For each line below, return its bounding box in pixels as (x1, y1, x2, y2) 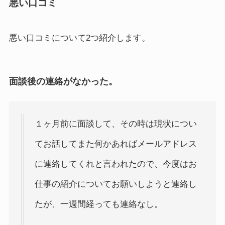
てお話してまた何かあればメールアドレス (34, 139, 197, 149)
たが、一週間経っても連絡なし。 (34, 199, 163, 209)
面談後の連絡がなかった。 (9, 76, 118, 86)
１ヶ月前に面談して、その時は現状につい (34, 119, 197, 129)
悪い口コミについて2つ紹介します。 (9, 33, 150, 43)
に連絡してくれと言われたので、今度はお (34, 159, 197, 169)
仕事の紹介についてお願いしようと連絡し (34, 179, 197, 189)
